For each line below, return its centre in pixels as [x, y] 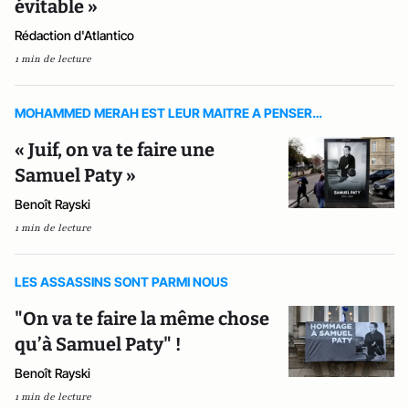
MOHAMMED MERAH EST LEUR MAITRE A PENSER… [168, 113]
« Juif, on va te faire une [115, 150]
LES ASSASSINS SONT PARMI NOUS [121, 282]
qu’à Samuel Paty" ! [98, 344]
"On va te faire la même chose [142, 319]
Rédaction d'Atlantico [74, 35]
